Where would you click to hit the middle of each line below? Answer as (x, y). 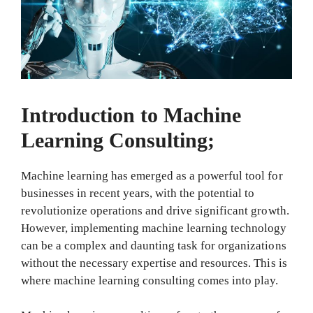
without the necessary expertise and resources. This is (154, 263)
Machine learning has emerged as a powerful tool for (152, 175)
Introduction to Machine (131, 115)
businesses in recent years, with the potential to (138, 193)
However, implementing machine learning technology (154, 228)
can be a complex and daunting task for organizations (154, 245)
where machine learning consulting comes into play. (150, 280)
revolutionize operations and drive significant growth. (155, 210)
